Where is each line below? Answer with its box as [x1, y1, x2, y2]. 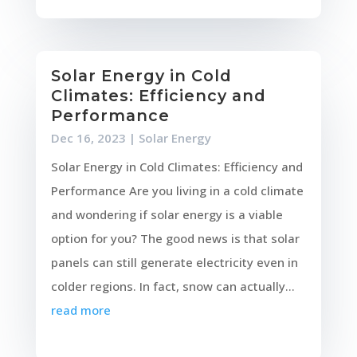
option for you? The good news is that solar [50, 229, 300, 246]
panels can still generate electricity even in [50, 253, 298, 270]
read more [50, 301, 111, 318]
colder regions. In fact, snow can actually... [50, 277, 295, 294]
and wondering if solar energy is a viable [50, 206, 283, 222]
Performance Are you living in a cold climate [50, 182, 304, 198]
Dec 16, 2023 [50, 129, 126, 146]
